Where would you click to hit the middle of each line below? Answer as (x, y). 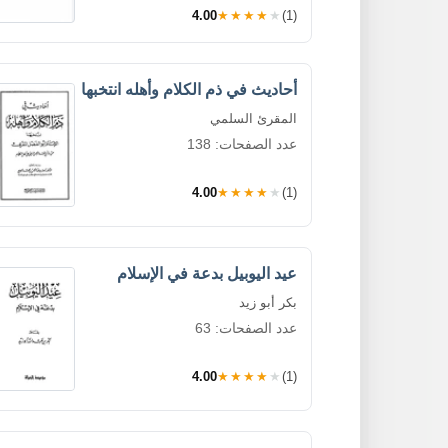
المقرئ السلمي (253, 118)
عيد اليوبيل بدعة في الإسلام (207, 273)
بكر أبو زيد (268, 302)
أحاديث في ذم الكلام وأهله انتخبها (189, 89)
